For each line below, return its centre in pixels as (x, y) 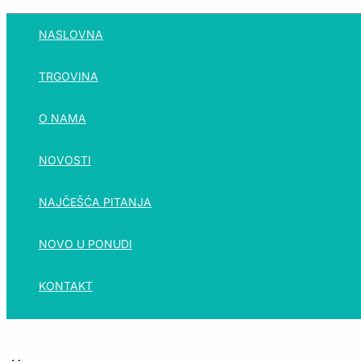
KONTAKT (66, 286)
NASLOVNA (71, 34)
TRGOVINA (68, 76)
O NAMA (62, 118)
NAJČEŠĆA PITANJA (95, 202)
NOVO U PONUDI (85, 244)
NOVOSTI (65, 160)
